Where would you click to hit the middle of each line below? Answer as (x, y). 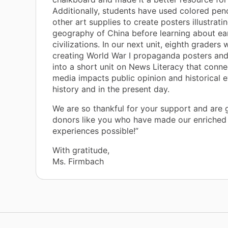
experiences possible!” (95, 131)
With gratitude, (81, 150)
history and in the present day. (111, 89)
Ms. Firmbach (78, 162)
